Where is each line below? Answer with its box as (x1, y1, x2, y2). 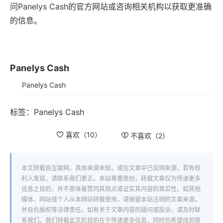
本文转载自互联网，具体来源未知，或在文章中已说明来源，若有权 (21, 164, 201, 172)
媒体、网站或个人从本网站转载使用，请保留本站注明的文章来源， (21, 196, 201, 204)
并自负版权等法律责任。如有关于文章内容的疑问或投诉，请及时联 (21, 206, 201, 214)
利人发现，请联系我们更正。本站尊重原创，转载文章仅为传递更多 (21, 175, 201, 183)
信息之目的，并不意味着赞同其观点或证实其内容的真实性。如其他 (21, 185, 201, 193)
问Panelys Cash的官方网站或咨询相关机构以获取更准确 (10, 1, 212, 12)
